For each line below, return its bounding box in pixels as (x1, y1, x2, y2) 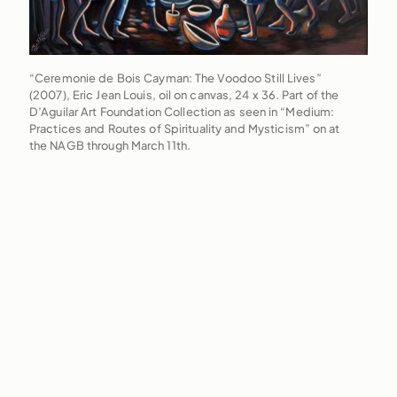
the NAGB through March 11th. (28, 137, 191, 152)
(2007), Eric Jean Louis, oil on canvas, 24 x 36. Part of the (28, 87, 339, 102)
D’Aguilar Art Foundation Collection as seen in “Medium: (28, 104, 335, 119)
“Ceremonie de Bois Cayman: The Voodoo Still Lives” (28, 70, 322, 85)
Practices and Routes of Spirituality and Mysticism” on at (28, 121, 340, 136)
